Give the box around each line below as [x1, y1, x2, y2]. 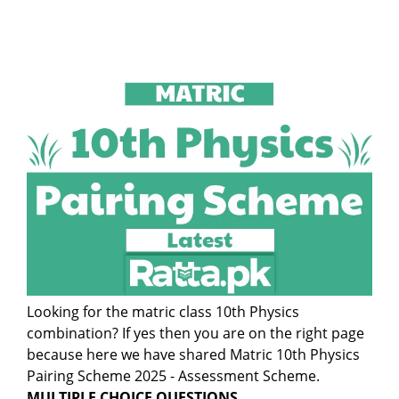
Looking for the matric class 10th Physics [27, 302, 299, 322]
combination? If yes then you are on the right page [27, 323, 364, 344]
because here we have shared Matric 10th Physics [27, 345, 360, 365]
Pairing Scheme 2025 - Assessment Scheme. [27, 366, 320, 387]
